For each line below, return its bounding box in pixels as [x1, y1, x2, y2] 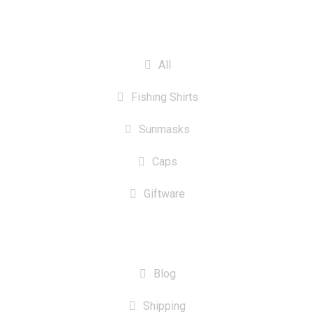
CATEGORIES [111, 19, 203, 37]
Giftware [144, 186, 185, 200]
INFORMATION [105, 228, 209, 246]
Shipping [143, 299, 186, 313]
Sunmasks [139, 122, 190, 136]
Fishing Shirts [130, 90, 198, 104]
